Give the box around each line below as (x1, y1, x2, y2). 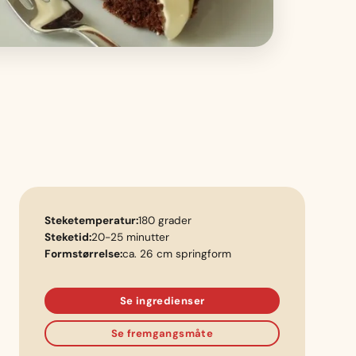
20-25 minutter (91, 230, 169, 244)
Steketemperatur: (44, 213, 138, 227)
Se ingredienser (119, 293, 205, 308)
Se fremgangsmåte (110, 326, 214, 340)
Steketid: (44, 230, 91, 244)
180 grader (138, 213, 192, 227)
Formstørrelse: (44, 246, 122, 261)
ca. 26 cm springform (122, 246, 231, 261)
